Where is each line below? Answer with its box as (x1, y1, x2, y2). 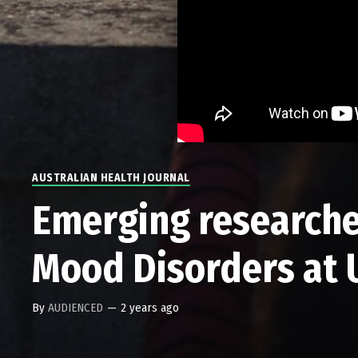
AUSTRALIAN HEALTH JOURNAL (32, 171, 190, 185)
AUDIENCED (48, 300, 104, 316)
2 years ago (121, 300, 180, 316)
